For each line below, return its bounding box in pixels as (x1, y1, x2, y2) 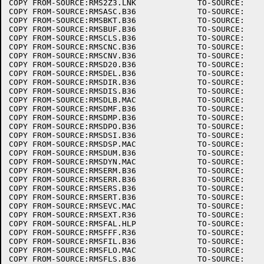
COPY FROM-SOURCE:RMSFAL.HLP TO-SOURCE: (9, 219, 136, 228)
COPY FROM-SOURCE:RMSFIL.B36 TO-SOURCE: (9, 237, 136, 246)
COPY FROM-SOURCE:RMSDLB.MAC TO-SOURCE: (9, 95, 136, 104)
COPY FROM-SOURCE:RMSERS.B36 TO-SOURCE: (9, 184, 136, 193)
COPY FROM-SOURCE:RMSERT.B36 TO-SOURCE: (9, 193, 136, 202)
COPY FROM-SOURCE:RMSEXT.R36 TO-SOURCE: (9, 210, 136, 219)
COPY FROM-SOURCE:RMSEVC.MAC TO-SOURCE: (9, 202, 136, 210)
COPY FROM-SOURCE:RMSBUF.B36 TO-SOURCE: (9, 25, 136, 34)
